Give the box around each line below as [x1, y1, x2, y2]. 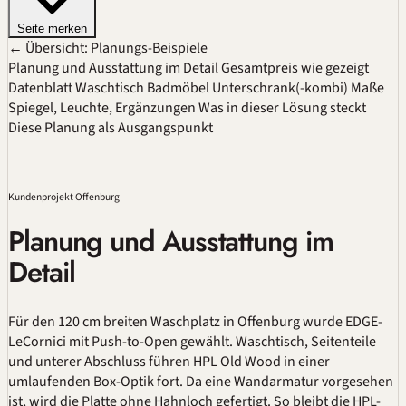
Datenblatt [8, 77, 72, 98]
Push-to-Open [92, 332, 178, 353]
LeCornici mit [8, 332, 92, 353]
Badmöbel [147, 77, 209, 98]
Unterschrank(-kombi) [212, 77, 348, 98]
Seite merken [17, 21, 87, 35]
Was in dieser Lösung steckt [198, 97, 366, 118]
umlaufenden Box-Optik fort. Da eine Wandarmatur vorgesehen [8, 372, 393, 392]
